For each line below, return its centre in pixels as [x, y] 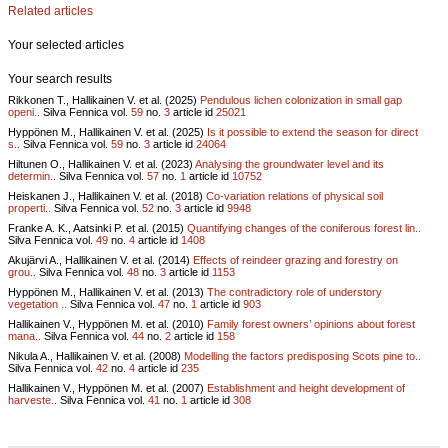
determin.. [32, 175]
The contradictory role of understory [294, 291]
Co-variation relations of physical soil [294, 195]
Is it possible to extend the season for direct [312, 131]
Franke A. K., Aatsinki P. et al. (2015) [97, 227]
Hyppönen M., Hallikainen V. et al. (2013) [107, 291]
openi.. [24, 111]
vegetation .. [37, 303]
